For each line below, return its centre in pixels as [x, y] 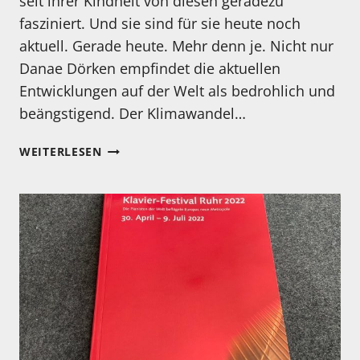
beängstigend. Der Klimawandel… [133, 114]
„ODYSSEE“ [134, 222]
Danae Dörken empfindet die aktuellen [150, 69]
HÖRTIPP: [130, 166]
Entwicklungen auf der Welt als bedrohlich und [177, 91]
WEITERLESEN [61, 152]
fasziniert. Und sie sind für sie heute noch [160, 24]
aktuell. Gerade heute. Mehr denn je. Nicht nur [176, 46]
